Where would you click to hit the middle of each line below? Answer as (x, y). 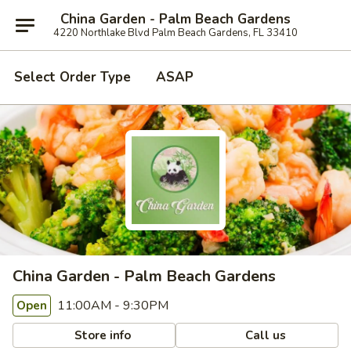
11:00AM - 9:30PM (111, 306)
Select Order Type (72, 77)
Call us (264, 335)
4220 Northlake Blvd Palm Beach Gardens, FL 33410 (175, 33)
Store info (101, 335)
